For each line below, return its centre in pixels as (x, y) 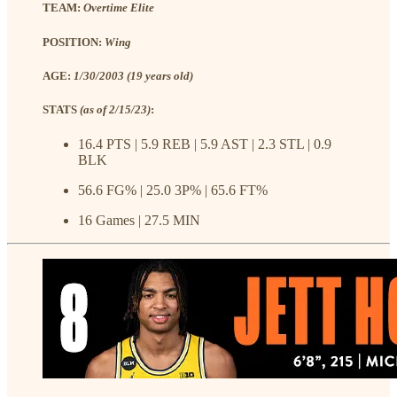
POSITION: (72, 42)
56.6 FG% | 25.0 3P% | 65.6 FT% (173, 191)
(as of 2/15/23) (115, 109)
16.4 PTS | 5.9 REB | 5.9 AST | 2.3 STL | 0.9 (205, 144)
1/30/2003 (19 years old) (133, 75)
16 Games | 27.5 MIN (139, 221)
